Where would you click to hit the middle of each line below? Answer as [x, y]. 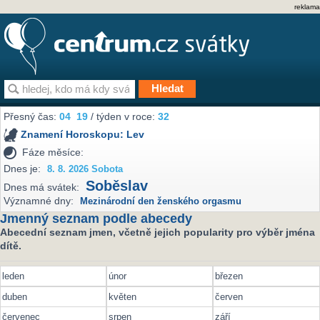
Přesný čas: [32, 117]
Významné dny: [39, 201]
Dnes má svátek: [42, 187]
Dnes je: [22, 168]
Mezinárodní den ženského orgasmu [161, 202]
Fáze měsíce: [53, 152]
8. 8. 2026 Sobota [85, 169]
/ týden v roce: [123, 117]
